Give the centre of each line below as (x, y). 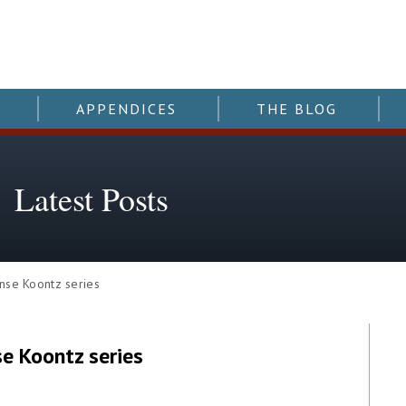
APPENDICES (126, 109)
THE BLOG (296, 109)
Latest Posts (91, 198)
